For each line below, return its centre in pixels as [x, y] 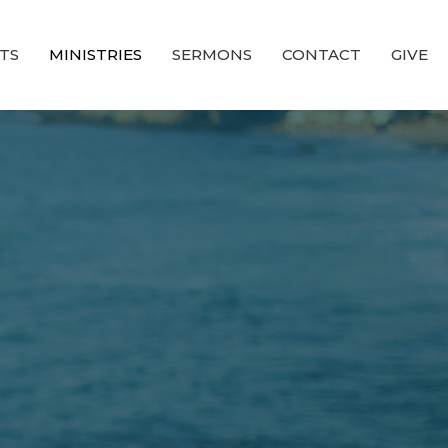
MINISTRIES [95, 55]
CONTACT [321, 55]
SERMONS [212, 55]
